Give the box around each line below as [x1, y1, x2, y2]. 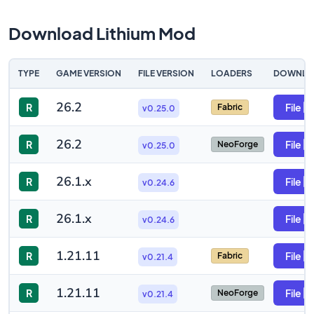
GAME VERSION [56, 68, 121, 78]
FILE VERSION [138, 68, 194, 78]
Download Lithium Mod [8, 22, 196, 43]
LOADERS [211, 68, 252, 78]
